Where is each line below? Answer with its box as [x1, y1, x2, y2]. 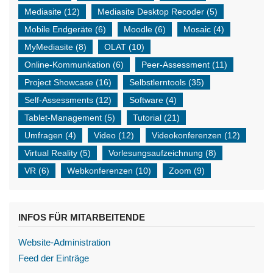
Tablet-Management [24, 113, 102, 122]
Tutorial [133, 113, 161, 122]
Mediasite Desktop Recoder [97, 7, 204, 16]
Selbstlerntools [129, 77, 186, 87]
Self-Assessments [24, 95, 93, 105]
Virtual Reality [24, 148, 77, 158]
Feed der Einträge [18, 253, 89, 263]
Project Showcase [24, 77, 93, 87]
